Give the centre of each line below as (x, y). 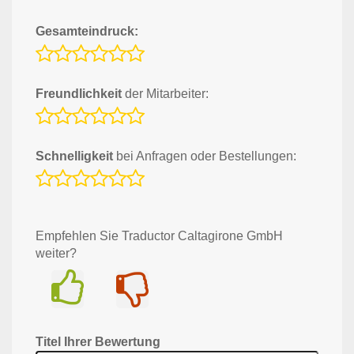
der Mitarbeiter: (165, 93)
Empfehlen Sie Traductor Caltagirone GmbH (159, 235)
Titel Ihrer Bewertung (98, 341)
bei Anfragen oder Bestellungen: (205, 156)
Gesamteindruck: (87, 31)
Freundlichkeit (79, 93)
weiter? (56, 253)
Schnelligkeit (74, 156)
